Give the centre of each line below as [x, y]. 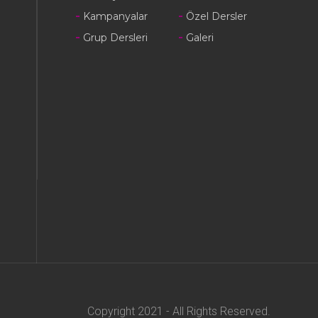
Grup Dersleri [115, 37]
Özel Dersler [216, 16]
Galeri [199, 37]
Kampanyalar [115, 16]
